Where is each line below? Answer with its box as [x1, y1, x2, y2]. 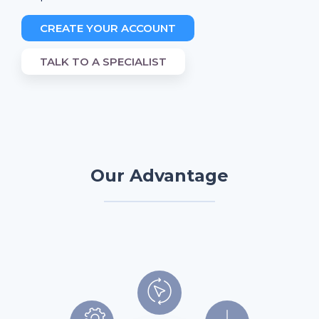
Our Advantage [90, 164, 229, 186]
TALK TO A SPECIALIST [40, 54, 167, 68]
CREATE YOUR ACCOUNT [40, 21, 176, 35]
